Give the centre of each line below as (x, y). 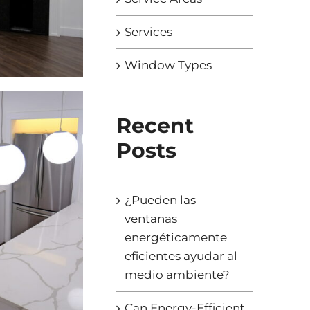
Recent (155, 126)
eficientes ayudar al (181, 256)
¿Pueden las (160, 200)
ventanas (151, 219)
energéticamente (175, 238)
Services (148, 32)
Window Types (168, 65)
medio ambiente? (177, 275)
